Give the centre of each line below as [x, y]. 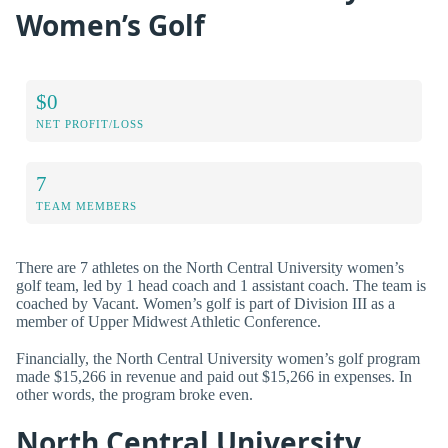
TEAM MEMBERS [86, 205]
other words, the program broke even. [134, 394]
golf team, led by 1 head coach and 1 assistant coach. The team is [221, 285]
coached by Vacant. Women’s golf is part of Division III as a [205, 303]
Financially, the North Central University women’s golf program [218, 358]
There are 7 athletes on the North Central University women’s [210, 267]
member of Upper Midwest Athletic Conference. [168, 321]
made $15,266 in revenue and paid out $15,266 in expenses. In [214, 376]
